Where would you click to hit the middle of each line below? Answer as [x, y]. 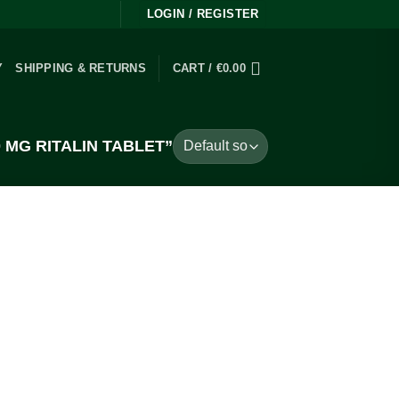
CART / [194, 68]
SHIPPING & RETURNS [81, 68]
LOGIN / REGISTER [203, 14]
